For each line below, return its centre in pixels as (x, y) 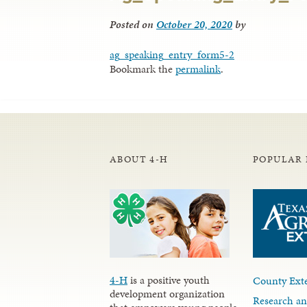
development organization (167, 294)
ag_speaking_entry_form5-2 (172, 55)
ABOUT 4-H (139, 160)
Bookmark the (143, 69)
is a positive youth (169, 280)
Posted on (133, 25)
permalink (198, 69)
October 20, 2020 (194, 25)
